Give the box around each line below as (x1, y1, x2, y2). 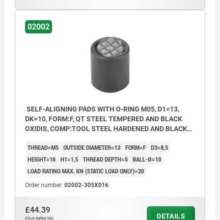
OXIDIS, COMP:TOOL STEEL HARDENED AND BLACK (25, 124, 187, 133)
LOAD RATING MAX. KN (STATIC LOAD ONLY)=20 (27, 166, 144, 175)
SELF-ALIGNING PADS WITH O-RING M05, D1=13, (25, 105, 179, 113)
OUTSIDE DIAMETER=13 (63, 142, 120, 152)
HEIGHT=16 (27, 154, 55, 164)
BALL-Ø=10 (133, 154, 161, 164)
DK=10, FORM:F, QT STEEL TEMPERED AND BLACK (25, 114, 182, 123)
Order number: (25, 181, 64, 189)
